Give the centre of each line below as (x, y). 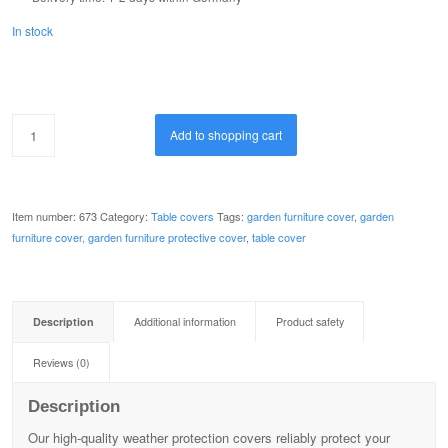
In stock (32, 30)
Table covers (182, 215)
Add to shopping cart (225, 134)
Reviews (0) (61, 362)
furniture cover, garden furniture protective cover (129, 236)
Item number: (45, 215)
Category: (125, 215)
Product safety (310, 321)
